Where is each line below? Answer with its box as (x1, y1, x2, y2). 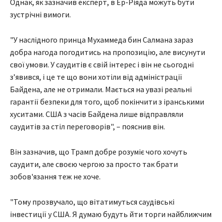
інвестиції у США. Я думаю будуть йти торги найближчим (10, 209, 212, 220)
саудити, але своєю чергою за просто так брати (10, 159, 178, 169)
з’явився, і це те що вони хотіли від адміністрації (10, 72, 182, 82)
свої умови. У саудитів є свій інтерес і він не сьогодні (10, 59, 194, 70)
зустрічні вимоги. (10, 9, 71, 20)
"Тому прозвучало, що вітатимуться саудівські (10, 197, 174, 207)
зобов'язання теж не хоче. (10, 171, 101, 182)
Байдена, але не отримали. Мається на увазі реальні (10, 84, 192, 95)
